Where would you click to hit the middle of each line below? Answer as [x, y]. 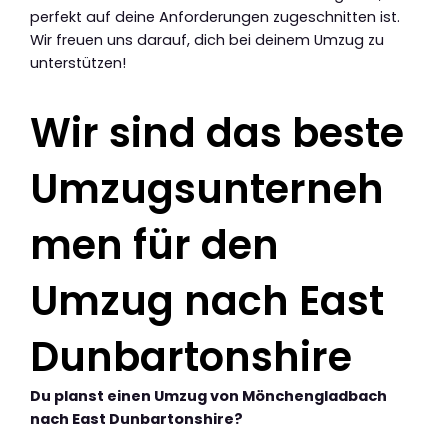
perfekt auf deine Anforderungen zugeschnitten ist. [215, 16]
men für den [154, 244]
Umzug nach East [207, 300]
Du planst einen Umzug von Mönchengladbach [208, 395]
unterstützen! [78, 62]
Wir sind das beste [217, 132]
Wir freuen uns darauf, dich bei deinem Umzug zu [207, 39]
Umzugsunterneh [207, 188]
